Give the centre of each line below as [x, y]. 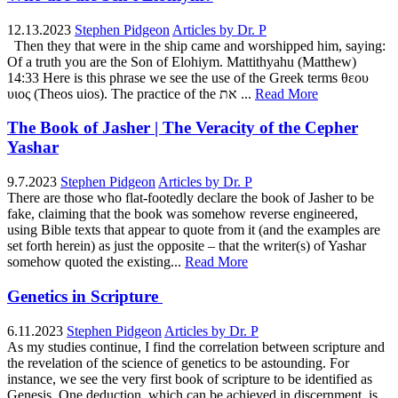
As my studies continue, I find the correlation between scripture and [196, 346]
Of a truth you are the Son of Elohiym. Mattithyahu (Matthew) [182, 61]
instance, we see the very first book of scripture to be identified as [190, 378]
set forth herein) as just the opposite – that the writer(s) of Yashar [187, 246]
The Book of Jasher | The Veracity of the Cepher [183, 128]
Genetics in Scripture [85, 296]
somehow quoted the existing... [94, 262]
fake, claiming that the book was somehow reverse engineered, [183, 214]
